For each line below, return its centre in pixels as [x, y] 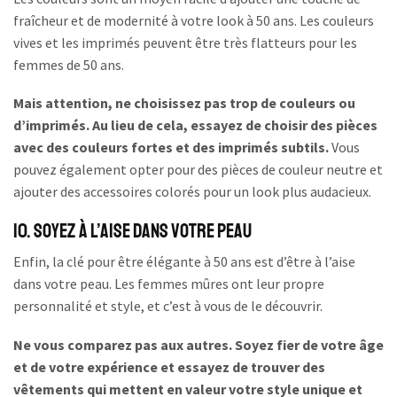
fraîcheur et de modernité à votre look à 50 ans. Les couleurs [194, 20]
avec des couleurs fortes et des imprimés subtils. [171, 148]
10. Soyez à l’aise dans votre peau [132, 232]
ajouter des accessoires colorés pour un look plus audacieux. [192, 192]
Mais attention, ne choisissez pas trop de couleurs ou [184, 103]
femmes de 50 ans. [69, 64]
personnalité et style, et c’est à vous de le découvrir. [168, 306]
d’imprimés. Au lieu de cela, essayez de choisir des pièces [195, 125]
